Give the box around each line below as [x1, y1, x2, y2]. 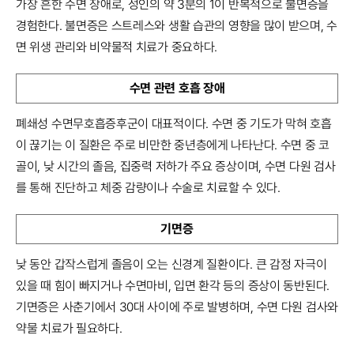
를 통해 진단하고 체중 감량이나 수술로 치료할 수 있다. [16, 180, 281, 196]
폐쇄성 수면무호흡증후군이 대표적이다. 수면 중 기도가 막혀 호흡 [16, 116, 332, 132]
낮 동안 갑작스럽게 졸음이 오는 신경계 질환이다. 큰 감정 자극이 [16, 257, 327, 273]
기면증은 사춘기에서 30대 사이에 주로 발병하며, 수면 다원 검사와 [16, 299, 338, 315]
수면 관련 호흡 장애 [129, 81, 225, 96]
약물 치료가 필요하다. [16, 321, 122, 337]
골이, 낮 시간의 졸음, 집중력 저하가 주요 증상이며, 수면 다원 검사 [16, 159, 336, 175]
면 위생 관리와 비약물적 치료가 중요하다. [16, 40, 218, 55]
